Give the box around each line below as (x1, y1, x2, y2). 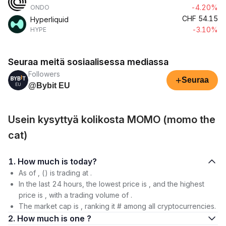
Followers (28, 70, 60, 78)
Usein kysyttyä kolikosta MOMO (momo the (8, 114, 215, 126)
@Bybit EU (28, 81, 70, 90)
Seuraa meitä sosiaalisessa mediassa (8, 56, 168, 67)
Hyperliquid (30, 15, 69, 24)
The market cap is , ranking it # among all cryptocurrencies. (19, 202, 216, 210)
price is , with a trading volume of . (19, 191, 132, 199)
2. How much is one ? (17, 213, 91, 223)
